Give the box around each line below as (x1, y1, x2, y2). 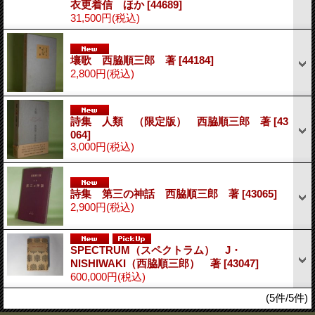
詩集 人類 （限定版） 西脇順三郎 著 (70, 115, 274, 127)
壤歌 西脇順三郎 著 (70, 53, 179, 66)
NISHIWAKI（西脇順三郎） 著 (70, 257, 224, 269)
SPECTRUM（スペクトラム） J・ (70, 243, 241, 256)
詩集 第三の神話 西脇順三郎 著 (70, 187, 242, 200)
